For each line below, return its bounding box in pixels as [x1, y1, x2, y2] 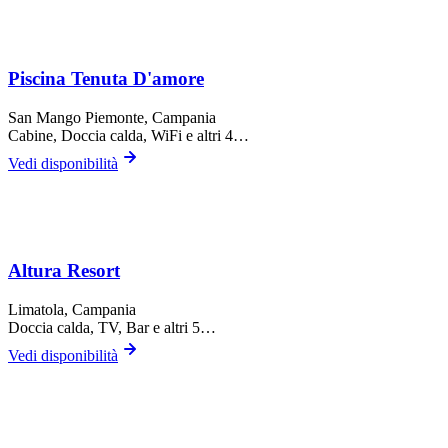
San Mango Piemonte [8, 108, 144, 126]
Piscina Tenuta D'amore [8, 67, 204, 89]
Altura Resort [8, 260, 120, 282]
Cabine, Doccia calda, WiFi [8, 126, 182, 144]
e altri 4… [182, 126, 249, 144]
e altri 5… [149, 319, 216, 337]
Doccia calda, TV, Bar [8, 319, 149, 337]
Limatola [8, 301, 64, 319]
